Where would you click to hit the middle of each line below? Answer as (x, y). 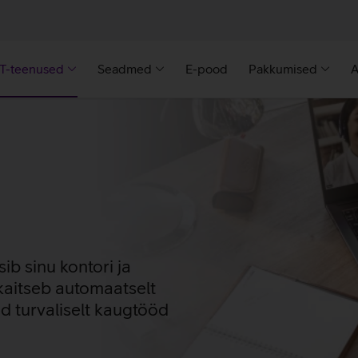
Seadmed (125, 69)
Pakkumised (283, 69)
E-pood (207, 69)
